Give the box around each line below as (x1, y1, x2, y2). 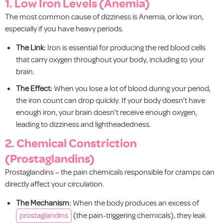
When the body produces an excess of (71, 198, 199, 208)
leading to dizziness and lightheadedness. (16, 118, 151, 129)
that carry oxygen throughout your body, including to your (16, 54, 204, 64)
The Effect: (16, 83, 52, 93)
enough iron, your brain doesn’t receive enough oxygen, (16, 107, 197, 117)
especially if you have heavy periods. (5, 23, 123, 33)
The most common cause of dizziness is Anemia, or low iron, (5, 11, 204, 21)
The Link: (16, 42, 46, 52)
